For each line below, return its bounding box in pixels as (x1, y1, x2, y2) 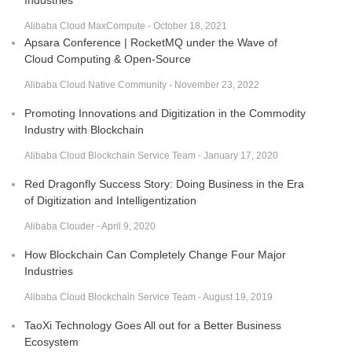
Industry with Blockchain (24, 123, 144, 136)
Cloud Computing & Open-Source (24, 52, 191, 65)
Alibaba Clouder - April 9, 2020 (24, 220, 156, 232)
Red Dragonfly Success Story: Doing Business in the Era (24, 177, 304, 190)
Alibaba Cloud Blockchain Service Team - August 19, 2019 (24, 291, 273, 302)
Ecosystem (24, 335, 79, 348)
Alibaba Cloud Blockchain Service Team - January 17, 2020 (24, 149, 278, 161)
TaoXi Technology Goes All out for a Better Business (24, 318, 281, 332)
